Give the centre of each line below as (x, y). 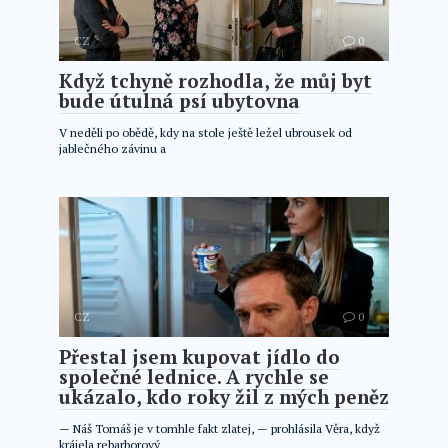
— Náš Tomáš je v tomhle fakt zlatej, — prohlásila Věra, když (219, 428)
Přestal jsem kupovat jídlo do (199, 356)
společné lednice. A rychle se (194, 376)
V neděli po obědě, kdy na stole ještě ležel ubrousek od (205, 132)
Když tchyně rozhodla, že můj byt (215, 80)
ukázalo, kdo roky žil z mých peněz (224, 396)
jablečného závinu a (112, 148)
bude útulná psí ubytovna (179, 100)
